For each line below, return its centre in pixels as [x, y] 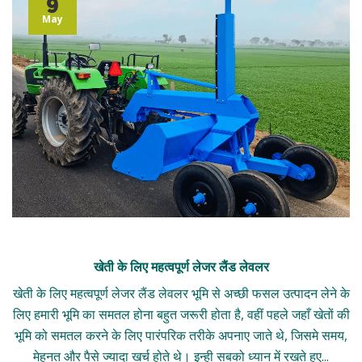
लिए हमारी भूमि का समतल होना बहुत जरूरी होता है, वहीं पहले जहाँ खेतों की [181, 315]
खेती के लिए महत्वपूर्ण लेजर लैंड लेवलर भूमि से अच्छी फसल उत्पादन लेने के [181, 294]
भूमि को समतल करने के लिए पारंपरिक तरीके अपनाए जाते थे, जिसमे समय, [181, 336]
